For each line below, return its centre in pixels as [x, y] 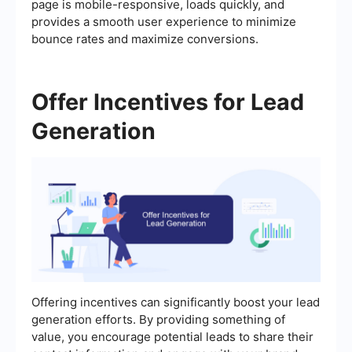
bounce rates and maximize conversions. [145, 38]
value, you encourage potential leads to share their [172, 337]
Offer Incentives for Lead [168, 101]
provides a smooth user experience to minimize [164, 21]
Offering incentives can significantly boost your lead [176, 302]
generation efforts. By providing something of [158, 320]
